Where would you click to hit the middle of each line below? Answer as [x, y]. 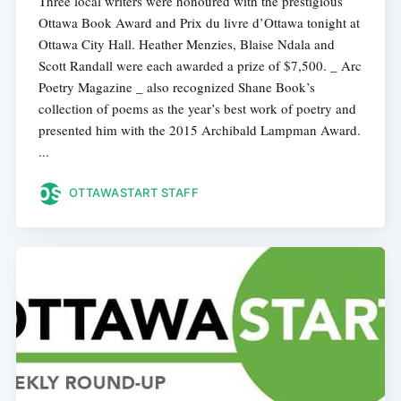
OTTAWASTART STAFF [134, 193]
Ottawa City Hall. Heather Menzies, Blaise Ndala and [186, 43]
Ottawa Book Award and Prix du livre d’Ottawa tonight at [199, 22]
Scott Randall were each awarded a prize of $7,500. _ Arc [200, 65]
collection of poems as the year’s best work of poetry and [197, 108]
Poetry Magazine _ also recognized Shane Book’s [176, 86]
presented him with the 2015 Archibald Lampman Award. [199, 129]
